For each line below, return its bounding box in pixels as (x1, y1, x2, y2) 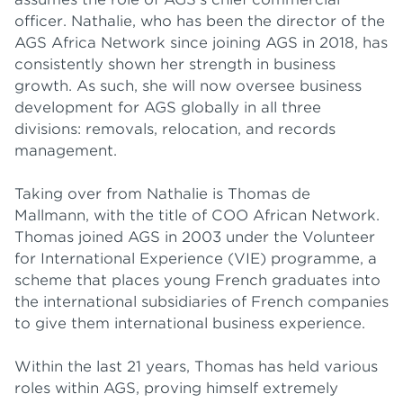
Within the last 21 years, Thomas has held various (14, 358, 378, 375)
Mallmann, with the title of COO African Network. (14, 207, 380, 224)
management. (14, 142, 117, 159)
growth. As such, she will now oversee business (14, 77, 362, 94)
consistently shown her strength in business (14, 56, 336, 73)
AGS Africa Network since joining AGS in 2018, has (14, 34, 388, 51)
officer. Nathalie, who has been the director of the (14, 13, 385, 30)
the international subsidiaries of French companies (14, 293, 389, 310)
